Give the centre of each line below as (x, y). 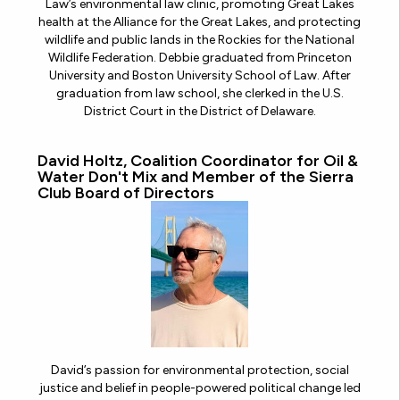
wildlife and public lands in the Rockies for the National (200, 40)
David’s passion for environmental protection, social (200, 370)
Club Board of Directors (126, 193)
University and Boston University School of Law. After (200, 76)
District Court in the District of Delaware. (200, 112)
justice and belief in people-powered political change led (200, 387)
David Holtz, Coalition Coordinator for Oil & (198, 161)
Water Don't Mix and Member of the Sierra (196, 177)
